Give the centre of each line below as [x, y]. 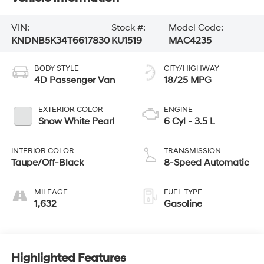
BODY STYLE [56, 69]
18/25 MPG [188, 80]
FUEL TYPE [183, 192]
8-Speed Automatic [207, 163]
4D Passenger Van [74, 80]
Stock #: [129, 27]
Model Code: [196, 27]
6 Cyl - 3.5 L [189, 122]
